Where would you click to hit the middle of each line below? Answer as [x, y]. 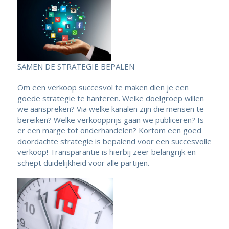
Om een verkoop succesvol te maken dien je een [103, 87]
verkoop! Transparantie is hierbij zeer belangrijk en [106, 152]
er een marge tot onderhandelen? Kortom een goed [109, 130]
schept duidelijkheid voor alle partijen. [83, 162]
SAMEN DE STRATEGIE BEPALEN [76, 66]
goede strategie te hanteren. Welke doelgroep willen [110, 98]
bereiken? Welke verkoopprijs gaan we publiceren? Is [110, 119]
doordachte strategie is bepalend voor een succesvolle [114, 141]
